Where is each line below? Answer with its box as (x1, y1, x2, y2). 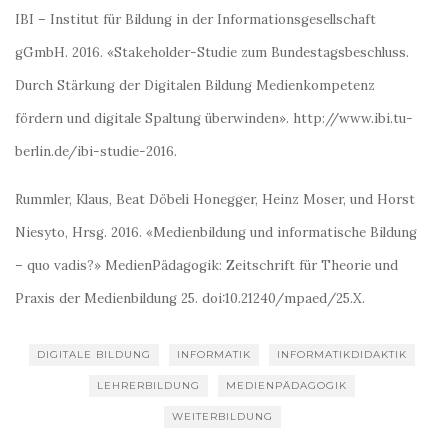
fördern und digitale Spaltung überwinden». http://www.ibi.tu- (15, 110, 413, 127)
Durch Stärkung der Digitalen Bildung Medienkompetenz (15, 77, 375, 94)
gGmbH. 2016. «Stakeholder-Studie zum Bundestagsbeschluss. (15, 44, 409, 61)
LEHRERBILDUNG (97, 379, 200, 392)
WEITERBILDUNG (171, 410, 273, 423)
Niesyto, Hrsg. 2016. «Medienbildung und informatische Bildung (15, 224, 417, 241)
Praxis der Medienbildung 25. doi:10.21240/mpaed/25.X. (15, 290, 365, 307)
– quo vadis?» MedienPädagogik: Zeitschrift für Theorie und (15, 257, 398, 274)
